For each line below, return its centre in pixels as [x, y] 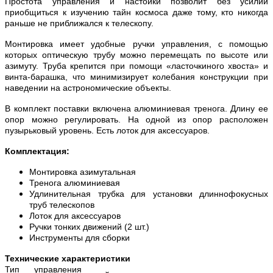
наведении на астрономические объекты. [88, 87]
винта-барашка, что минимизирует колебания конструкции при [136, 76]
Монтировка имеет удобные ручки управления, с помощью [136, 44]
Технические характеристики [68, 258]
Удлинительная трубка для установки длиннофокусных [149, 193]
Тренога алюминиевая [75, 183]
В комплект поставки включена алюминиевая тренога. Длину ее [136, 108]
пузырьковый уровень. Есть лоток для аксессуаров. [107, 130]
